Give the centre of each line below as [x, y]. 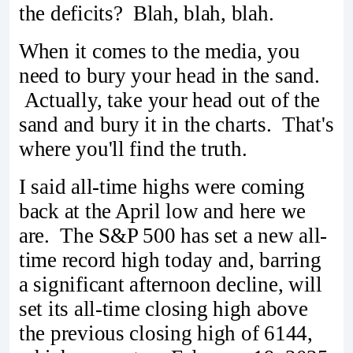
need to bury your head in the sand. [169, 75]
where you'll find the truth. [133, 149]
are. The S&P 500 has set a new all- [173, 235]
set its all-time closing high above [163, 308]
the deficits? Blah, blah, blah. [147, 13]
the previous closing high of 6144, [166, 333]
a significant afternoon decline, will [171, 284]
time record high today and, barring [170, 260]
